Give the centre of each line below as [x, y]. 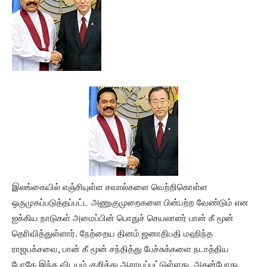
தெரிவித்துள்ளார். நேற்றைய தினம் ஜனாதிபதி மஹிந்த [112, 233]
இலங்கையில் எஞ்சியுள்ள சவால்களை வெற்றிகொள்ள [110, 187]
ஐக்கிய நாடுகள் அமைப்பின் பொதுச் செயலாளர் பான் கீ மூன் [123, 218]
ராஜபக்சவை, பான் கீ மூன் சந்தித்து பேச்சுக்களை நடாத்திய [120, 249]
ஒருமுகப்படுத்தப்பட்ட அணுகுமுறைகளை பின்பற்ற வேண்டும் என [130, 202]
